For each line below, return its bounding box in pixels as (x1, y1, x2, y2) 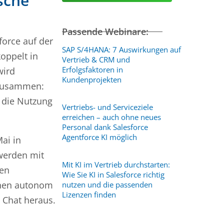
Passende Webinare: (61, 25, 148, 37)
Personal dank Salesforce (61, 122, 148, 132)
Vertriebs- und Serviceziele (61, 102, 153, 112)
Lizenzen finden (61, 189, 116, 199)
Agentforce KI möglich (61, 132, 137, 142)
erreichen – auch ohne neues (61, 112, 161, 122)
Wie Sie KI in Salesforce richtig (61, 169, 164, 179)
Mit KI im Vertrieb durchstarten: (61, 159, 170, 169)
